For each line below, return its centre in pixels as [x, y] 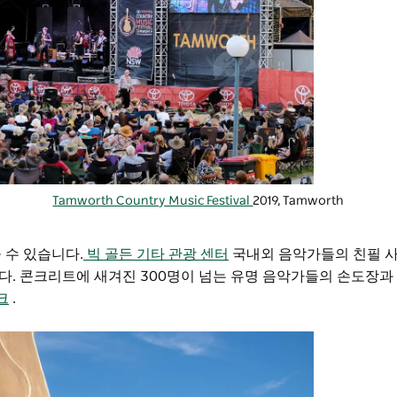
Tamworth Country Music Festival [153, 202]
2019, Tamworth [299, 202]
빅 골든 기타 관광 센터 [156, 255]
